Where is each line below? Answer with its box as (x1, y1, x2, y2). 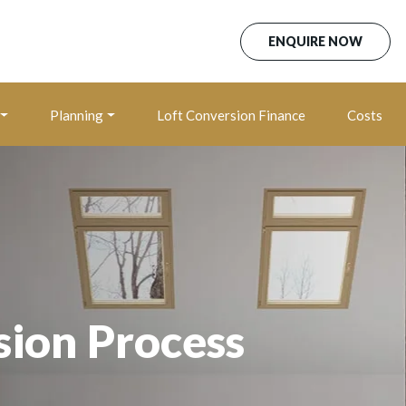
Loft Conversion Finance (156, 107, 305, 123)
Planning (50, 107, 103, 123)
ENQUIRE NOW (268, 33, 362, 49)
